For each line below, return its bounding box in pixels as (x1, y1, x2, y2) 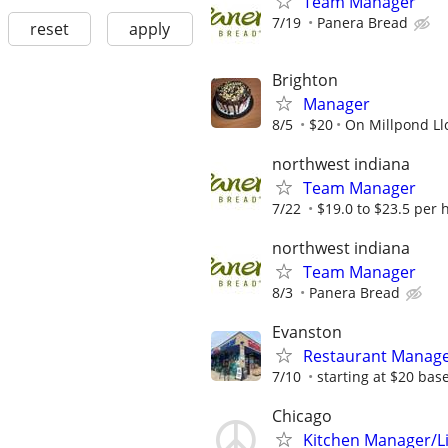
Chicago (272, 405, 332, 428)
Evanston (272, 321, 342, 344)
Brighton (272, 68, 338, 91)
